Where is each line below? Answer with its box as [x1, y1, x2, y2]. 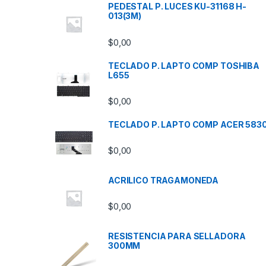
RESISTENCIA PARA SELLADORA [108, 230, 246, 241]
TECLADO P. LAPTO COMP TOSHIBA [108, 60, 259, 71]
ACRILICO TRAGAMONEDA [108, 175, 219, 185]
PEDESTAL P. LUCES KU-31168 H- [108, 1, 246, 12]
